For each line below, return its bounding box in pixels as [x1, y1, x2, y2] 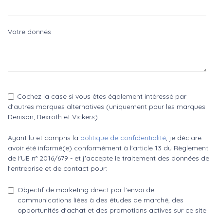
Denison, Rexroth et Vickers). [8, 112, 99, 121]
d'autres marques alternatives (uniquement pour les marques [8, 102, 205, 111]
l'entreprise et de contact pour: [8, 164, 107, 173]
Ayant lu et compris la [8, 133, 80, 143]
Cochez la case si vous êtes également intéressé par [17, 91, 186, 101]
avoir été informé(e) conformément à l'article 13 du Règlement [8, 144, 208, 153]
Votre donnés [8, 27, 53, 36]
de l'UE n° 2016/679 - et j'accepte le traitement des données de [8, 154, 209, 163]
